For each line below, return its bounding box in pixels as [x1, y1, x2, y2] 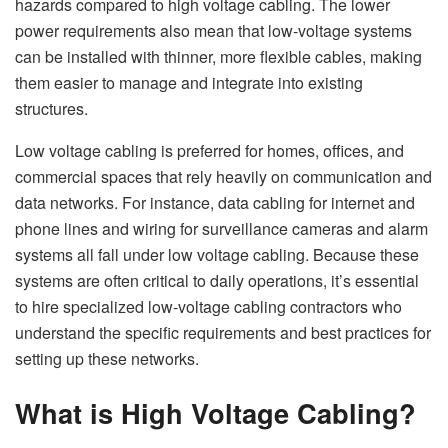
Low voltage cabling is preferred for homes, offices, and [15, 139, 404, 163]
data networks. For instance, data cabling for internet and [15, 191, 415, 215]
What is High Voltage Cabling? [15, 392, 416, 432]
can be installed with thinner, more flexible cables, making [15, 45, 422, 69]
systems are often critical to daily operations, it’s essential [15, 269, 419, 293]
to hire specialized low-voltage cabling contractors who [15, 295, 402, 319]
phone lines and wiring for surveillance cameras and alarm [15, 217, 428, 241]
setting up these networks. [15, 347, 199, 371]
